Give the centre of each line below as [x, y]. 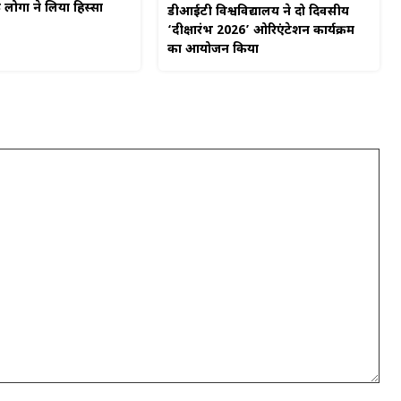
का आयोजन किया [213, 50]
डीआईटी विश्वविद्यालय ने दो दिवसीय [259, 13]
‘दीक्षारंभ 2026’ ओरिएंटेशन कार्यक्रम [261, 31]
